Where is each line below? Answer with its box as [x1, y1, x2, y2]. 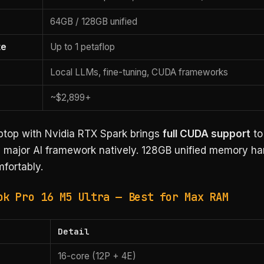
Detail [58, 226, 90, 237]
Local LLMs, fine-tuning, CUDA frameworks [50, 66, 229, 78]
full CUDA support [162, 128, 250, 140]
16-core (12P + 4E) [58, 250, 137, 262]
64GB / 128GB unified [50, 15, 138, 27]
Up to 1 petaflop [50, 41, 115, 52]
